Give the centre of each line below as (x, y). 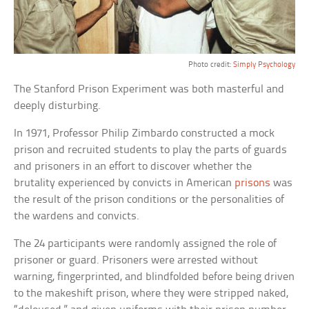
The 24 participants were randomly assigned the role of (146, 243)
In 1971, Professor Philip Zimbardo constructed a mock (144, 133)
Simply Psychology (264, 64)
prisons (253, 183)
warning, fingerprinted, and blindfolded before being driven (154, 277)
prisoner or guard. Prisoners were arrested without (136, 260)
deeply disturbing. (58, 106)
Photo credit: (210, 64)
